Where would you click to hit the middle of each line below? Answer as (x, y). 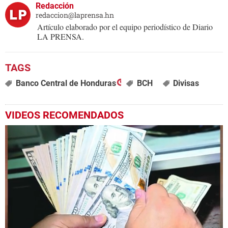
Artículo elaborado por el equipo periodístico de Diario (125, 26)
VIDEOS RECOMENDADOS (64, 115)
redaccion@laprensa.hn (75, 15)
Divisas (186, 83)
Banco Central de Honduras (66, 83)
